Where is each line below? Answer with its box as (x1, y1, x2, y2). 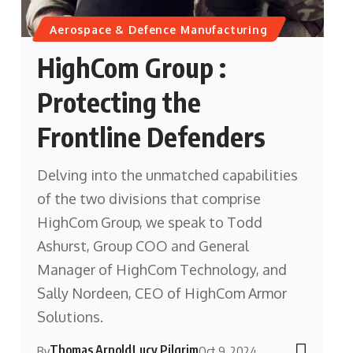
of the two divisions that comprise (36, 190, 261, 208)
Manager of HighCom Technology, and (36, 261, 287, 279)
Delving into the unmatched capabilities (36, 166, 298, 184)
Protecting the (36, 85, 201, 119)
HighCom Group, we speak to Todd (36, 214, 262, 232)
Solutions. (36, 308, 103, 326)
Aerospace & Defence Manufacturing (50, 22, 268, 36)
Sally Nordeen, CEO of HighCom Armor (36, 284, 287, 303)
